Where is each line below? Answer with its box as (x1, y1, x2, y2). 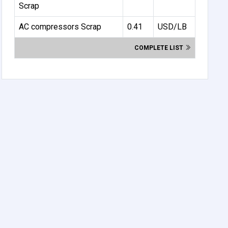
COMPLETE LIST (134, 44, 185, 51)
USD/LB (158, 21, 187, 32)
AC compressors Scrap (19, 21, 102, 32)
